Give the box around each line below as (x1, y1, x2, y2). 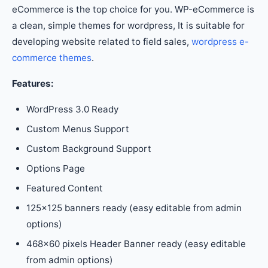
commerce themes (12, 52, 92, 63)
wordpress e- (191, 36, 249, 47)
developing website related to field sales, (12, 36, 191, 47)
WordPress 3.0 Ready (26, 103, 118, 115)
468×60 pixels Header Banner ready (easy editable (26, 238, 246, 249)
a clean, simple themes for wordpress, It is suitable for (12, 20, 245, 31)
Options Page (26, 163, 85, 174)
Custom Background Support (26, 143, 151, 154)
